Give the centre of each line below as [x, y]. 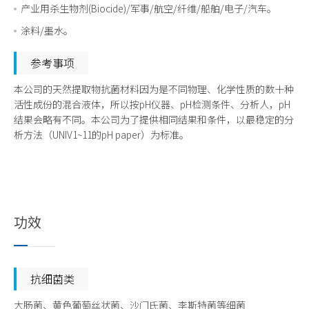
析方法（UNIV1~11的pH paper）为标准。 [101, 134]
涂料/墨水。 [47, 30]
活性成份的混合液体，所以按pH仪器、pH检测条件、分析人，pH [152, 104]
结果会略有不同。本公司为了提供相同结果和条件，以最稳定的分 [154, 119]
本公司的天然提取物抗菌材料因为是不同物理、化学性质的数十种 [154, 89]
